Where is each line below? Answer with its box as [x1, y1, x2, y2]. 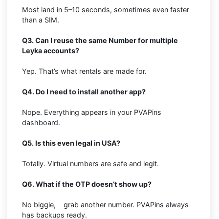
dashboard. [22, 118, 60, 127]
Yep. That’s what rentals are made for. [22, 67, 147, 76]
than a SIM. [22, 16, 59, 24]
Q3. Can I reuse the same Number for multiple [22, 36, 178, 45]
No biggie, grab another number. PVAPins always [22, 200, 189, 209]
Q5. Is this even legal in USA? [22, 139, 120, 148]
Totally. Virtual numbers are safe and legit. [22, 159, 159, 168]
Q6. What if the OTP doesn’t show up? [22, 180, 152, 189]
